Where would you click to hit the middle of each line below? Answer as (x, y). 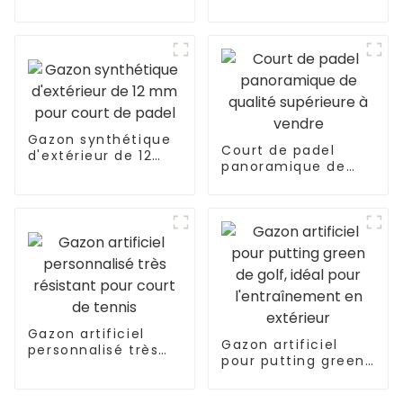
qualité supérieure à (297, 183)
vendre (247, 199)
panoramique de (283, 167)
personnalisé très (93, 350)
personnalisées (84, 27)
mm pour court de (97, 172)
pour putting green (293, 361)
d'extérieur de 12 (90, 156)
